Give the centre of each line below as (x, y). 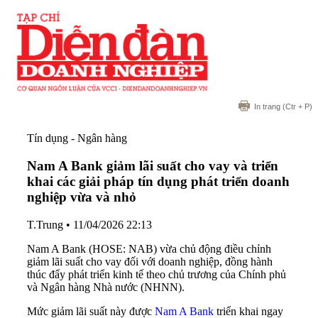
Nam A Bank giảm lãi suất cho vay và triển (153, 165)
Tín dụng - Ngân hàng (77, 138)
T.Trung (45, 224)
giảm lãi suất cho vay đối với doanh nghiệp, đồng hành (150, 261)
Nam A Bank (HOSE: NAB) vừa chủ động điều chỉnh (149, 248)
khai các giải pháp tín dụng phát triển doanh (158, 181)
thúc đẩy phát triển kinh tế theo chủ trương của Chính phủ (157, 274)
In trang (267, 107)
